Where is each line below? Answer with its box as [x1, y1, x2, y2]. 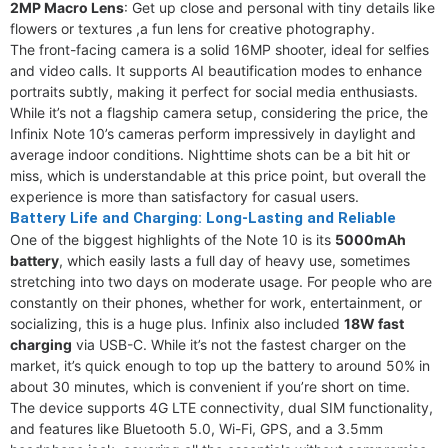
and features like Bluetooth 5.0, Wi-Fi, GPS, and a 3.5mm [10, 420, 383, 437]
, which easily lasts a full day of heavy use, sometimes [59, 252, 410, 269]
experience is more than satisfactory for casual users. [10, 188, 359, 205]
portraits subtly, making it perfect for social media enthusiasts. [10, 83, 418, 100]
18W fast [344, 315, 404, 332]
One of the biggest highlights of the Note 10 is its [10, 231, 335, 248]
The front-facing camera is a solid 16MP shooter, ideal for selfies [10, 41, 429, 58]
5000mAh [335, 231, 406, 248]
